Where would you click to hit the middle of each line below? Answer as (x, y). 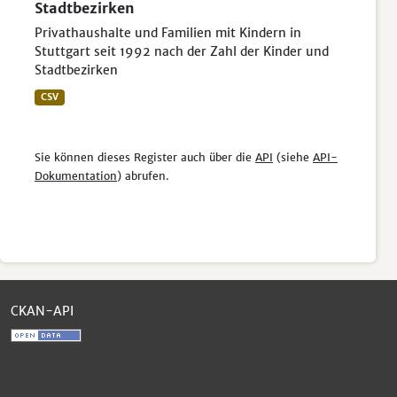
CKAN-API (42, 311)
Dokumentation (76, 176)
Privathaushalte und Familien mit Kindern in (168, 33)
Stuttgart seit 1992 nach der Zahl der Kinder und (182, 51)
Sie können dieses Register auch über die (145, 157)
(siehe (293, 157)
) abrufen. (143, 176)
